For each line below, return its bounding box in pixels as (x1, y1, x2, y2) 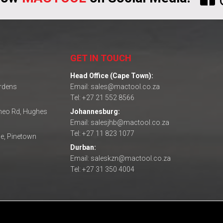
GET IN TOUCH (70, 53, 131, 64)
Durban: (70, 143, 96, 152)
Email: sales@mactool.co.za (70, 83, 160, 91)
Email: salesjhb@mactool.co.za (70, 118, 169, 127)
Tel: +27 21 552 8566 (70, 94, 134, 102)
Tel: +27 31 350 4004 (70, 165, 134, 174)
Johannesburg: (70, 108, 120, 116)
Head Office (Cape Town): (70, 72, 153, 80)
